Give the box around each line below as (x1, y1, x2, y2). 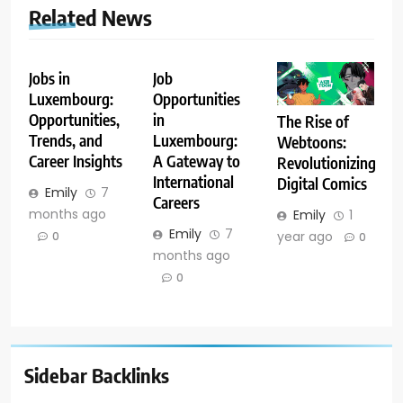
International (152, 172, 234, 193)
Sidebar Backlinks (24, 363, 169, 389)
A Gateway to (152, 151, 240, 172)
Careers (152, 193, 200, 213)
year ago (276, 227, 333, 246)
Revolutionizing (276, 152, 376, 173)
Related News (29, 4, 152, 31)
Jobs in (29, 68, 70, 89)
